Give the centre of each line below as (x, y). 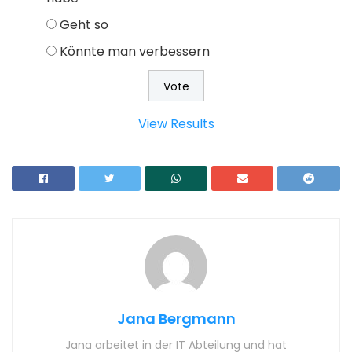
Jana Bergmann (176, 319)
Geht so (84, 24)
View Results (176, 123)
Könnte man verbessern (135, 51)
